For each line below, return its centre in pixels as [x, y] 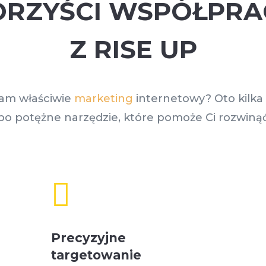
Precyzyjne [88, 237]
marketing [103, 98]
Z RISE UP [133, 50]
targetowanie [96, 255]
